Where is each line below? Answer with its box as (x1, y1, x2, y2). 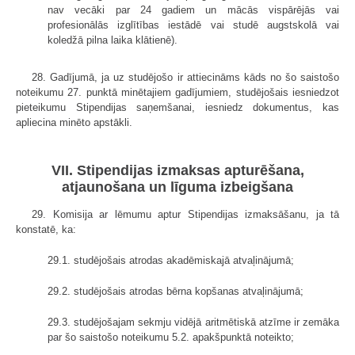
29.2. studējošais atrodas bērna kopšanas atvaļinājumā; (48, 284, 303, 297)
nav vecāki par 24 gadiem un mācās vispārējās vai (48, 3, 339, 16)
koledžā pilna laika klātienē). (48, 33, 177, 46)
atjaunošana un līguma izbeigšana (62, 178, 293, 195)
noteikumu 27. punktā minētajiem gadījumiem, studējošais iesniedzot (16, 86, 339, 98)
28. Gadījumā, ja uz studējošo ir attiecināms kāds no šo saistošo (32, 71, 339, 83)
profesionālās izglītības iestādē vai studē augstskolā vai (48, 18, 339, 31)
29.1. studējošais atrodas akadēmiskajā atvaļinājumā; (48, 254, 294, 266)
